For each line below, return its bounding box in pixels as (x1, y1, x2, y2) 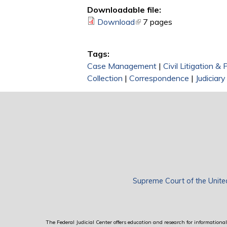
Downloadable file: (87, 5, 161, 15)
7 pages (143, 17, 172, 27)
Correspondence (129, 73, 189, 84)
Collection (87, 73, 123, 84)
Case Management (87, 61, 157, 71)
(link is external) (135, 17, 191, 27)
